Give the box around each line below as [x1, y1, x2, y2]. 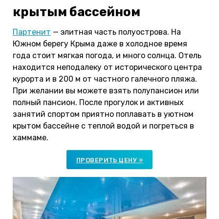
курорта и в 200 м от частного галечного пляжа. [13, 74, 197, 84]
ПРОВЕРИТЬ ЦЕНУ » [76, 156, 143, 164]
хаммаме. [13, 132, 48, 142]
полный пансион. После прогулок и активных [13, 97, 184, 107]
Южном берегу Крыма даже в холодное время [13, 39, 187, 48]
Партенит [13, 27, 51, 37]
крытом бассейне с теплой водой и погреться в [13, 121, 194, 131]
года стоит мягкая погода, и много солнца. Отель [13, 50, 201, 60]
